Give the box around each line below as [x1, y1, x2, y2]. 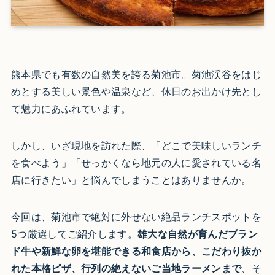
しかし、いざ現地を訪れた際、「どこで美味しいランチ [10, 139, 261, 152]
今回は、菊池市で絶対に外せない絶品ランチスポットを [10, 210, 261, 223]
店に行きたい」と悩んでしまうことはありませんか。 [10, 173, 252, 186]
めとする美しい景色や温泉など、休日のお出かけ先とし [10, 85, 261, 98]
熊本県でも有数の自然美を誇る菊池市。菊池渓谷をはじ [10, 68, 261, 80]
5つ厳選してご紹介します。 [10, 227, 138, 240]
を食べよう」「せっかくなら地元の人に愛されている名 [10, 156, 261, 169]
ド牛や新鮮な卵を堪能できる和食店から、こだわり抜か [10, 244, 261, 257]
